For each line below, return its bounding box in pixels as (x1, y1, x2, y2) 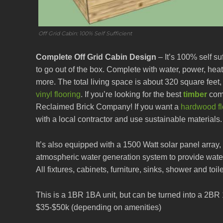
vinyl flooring (36, 90, 81, 99)
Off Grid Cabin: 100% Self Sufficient (38, 30, 132, 37)
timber (183, 90, 207, 99)
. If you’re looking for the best (81, 90, 183, 99)
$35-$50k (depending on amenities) (36, 203, 161, 212)
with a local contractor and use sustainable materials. (36, 115, 222, 124)
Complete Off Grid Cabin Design (36, 53, 156, 62)
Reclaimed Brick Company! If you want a (36, 103, 181, 111)
